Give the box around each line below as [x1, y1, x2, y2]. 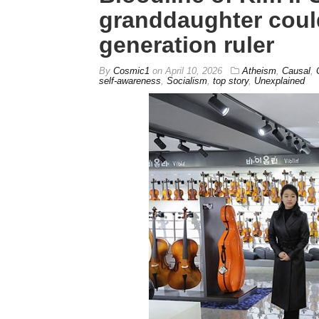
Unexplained [253, 75, 305, 86]
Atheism [241, 65, 276, 76]
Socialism [166, 75, 207, 86]
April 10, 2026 [164, 65, 222, 76]
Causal [281, 65, 310, 76]
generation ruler [98, 31, 274, 58]
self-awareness [98, 75, 161, 86]
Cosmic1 [113, 65, 150, 76]
